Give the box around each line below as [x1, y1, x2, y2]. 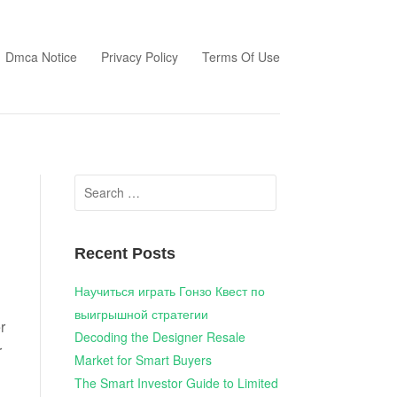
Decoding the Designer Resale [74, 328, 245, 346]
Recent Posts [74, 245, 175, 263]
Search [73, 175, 115, 194]
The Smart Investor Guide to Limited [74, 374, 278, 393]
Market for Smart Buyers [74, 351, 212, 370]
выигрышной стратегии [74, 305, 208, 323]
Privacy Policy [100, 47, 178, 66]
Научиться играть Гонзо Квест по [74, 282, 265, 300]
